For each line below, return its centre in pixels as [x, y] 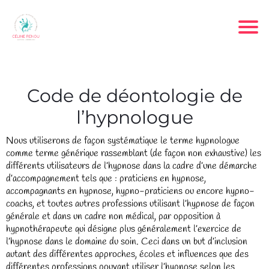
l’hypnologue [134, 117]
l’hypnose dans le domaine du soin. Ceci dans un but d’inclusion [127, 242]
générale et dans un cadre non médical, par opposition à [113, 216]
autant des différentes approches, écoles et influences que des [127, 254]
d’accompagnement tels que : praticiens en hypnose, [106, 179]
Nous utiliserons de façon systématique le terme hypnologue [123, 141]
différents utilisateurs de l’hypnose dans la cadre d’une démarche [131, 166]
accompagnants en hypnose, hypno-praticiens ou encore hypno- [130, 191]
